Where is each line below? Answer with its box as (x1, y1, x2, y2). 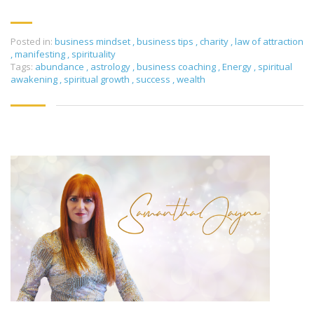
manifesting (15, 48, 65, 60)
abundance (35, 60, 86, 73)
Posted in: (11, 35, 53, 48)
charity (200, 35, 228, 48)
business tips (137, 35, 193, 48)
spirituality (71, 48, 116, 60)
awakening (11, 73, 60, 86)
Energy (222, 60, 254, 73)
